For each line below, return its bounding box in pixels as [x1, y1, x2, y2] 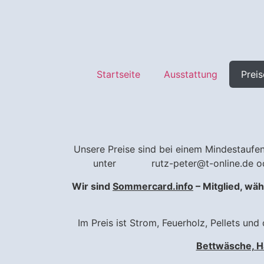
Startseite [96, 68, 140, 81]
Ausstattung [163, 68, 217, 81]
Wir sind [72, 180, 113, 192]
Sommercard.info [113, 180, 193, 192]
